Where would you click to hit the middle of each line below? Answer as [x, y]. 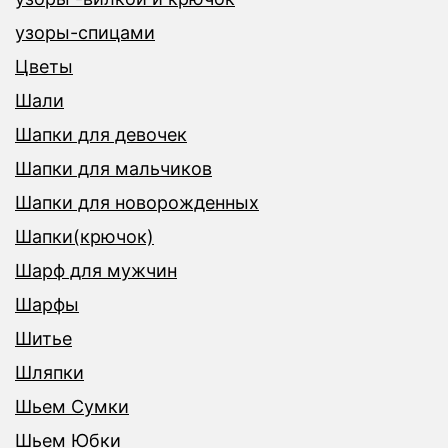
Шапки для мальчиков [113, 169]
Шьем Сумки [72, 407]
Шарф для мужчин [96, 271]
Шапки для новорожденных [137, 203]
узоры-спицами [85, 33]
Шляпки [49, 373]
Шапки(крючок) [84, 237]
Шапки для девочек [101, 135]
